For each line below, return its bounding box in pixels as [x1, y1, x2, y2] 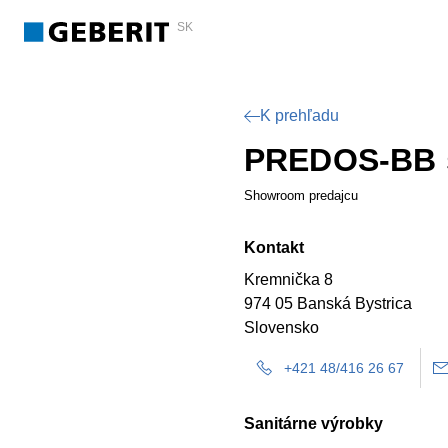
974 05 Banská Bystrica [244, 295, 412, 312]
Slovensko [244, 319, 319, 336]
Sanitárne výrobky [244, 415, 383, 432]
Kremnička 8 [244, 271, 333, 288]
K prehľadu [260, 107, 339, 124]
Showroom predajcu [244, 188, 358, 203]
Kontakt [244, 239, 304, 256]
